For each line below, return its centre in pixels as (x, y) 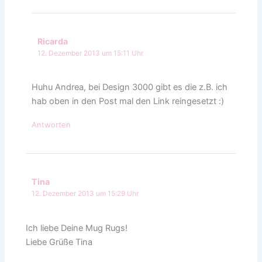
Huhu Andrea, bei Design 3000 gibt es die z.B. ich (130, 87)
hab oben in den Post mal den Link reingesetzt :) (128, 101)
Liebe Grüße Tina (59, 242)
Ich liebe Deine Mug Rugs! (77, 228)
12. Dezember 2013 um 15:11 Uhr (90, 54)
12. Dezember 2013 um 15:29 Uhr (85, 194)
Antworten (51, 125)
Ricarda (52, 42)
